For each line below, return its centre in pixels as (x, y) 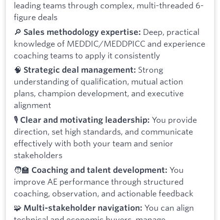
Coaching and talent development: (99, 170)
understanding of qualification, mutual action (98, 82)
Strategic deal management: (80, 70)
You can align (168, 208)
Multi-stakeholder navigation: (83, 208)
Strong (150, 70)
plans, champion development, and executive (99, 93)
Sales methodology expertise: (82, 32)
